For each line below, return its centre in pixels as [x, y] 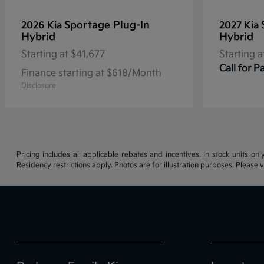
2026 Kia [43, 26]
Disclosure [39, 86]
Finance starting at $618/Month [91, 73]
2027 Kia [240, 26]
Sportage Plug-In [107, 25]
